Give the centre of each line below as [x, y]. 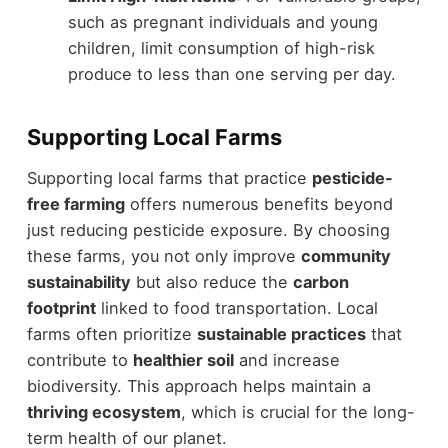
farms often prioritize [111, 333]
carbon [320, 281]
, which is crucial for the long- [297, 411]
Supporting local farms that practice [169, 177]
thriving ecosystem [103, 411]
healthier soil [183, 359]
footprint [61, 307]
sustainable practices [281, 333]
